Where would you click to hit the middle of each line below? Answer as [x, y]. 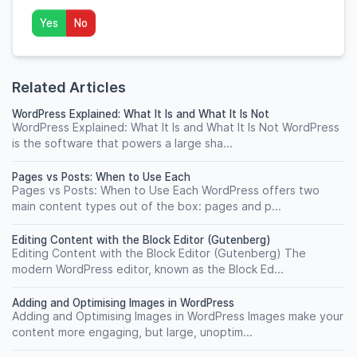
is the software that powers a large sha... [122, 143]
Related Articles [69, 87]
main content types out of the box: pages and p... [147, 206]
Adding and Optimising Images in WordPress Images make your [178, 316]
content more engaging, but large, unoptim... [132, 332]
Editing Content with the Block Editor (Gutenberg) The [159, 253]
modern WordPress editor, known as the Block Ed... [148, 269]
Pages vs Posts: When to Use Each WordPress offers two [166, 190]
